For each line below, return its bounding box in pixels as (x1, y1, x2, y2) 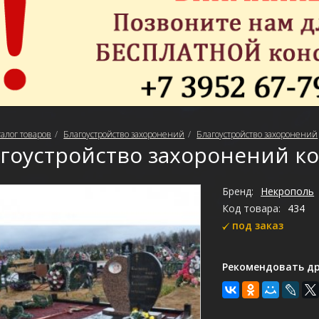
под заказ (232, 219, 284, 233)
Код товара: (222, 202, 281, 216)
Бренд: (222, 184, 254, 199)
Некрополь (261, 184, 315, 199)
